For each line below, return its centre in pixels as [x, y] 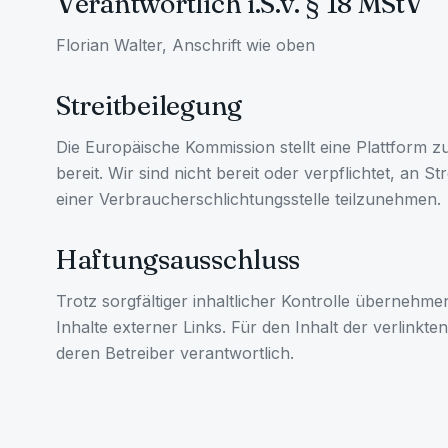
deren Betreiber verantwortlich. [175, 353]
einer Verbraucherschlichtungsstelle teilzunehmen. [248, 199]
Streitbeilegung [149, 105]
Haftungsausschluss [178, 259]
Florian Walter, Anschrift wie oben [185, 45]
